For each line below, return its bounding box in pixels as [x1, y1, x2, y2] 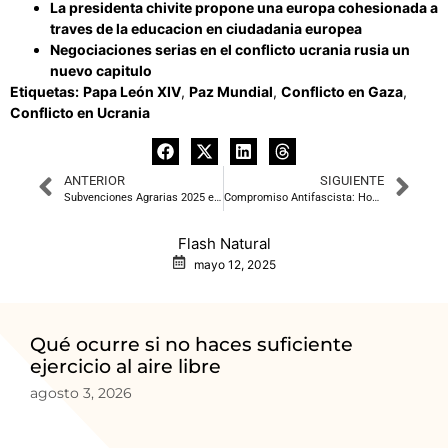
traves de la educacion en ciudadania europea [50, 20, 362, 38]
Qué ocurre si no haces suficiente [30, 332, 353, 356]
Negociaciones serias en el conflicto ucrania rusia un [50, 41, 410, 59]
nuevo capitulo [50, 62, 152, 80]
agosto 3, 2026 [30, 383, 132, 402]
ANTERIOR [63, 172, 125, 188]
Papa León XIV [83, 83, 181, 101]
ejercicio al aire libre [30, 354, 221, 378]
